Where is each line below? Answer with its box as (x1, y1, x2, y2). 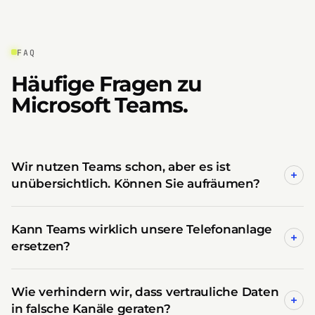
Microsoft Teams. (11, 92, 188, 118)
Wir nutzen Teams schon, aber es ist (11, 160, 231, 174)
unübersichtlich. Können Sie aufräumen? (11, 176, 260, 191)
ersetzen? (11, 239, 70, 253)
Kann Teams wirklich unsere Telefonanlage (11, 222, 273, 236)
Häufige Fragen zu (11, 71, 202, 97)
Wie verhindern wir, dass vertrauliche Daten (11, 285, 279, 299)
